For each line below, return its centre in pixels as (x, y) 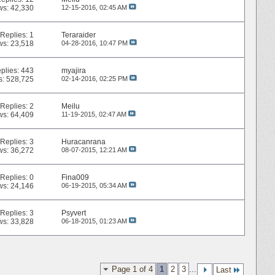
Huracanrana (83, 142)
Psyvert (73, 213)
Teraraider (78, 35)
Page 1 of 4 (132, 269)
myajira (73, 71)
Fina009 (75, 178)
